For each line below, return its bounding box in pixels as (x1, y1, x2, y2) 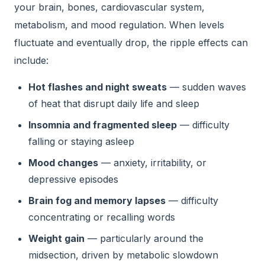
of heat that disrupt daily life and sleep (28, 98, 199, 109)
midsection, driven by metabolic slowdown (28, 249, 218, 261)
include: (14, 54, 49, 66)
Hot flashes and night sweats (28, 81, 167, 93)
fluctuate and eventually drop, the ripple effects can (14, 37, 248, 49)
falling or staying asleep (28, 135, 134, 147)
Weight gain (28, 232, 85, 244)
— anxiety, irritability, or (98, 157, 206, 169)
